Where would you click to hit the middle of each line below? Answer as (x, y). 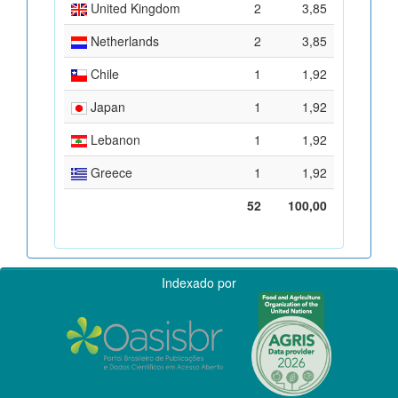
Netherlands (123, 40)
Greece (110, 172)
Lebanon (114, 139)
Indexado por (199, 282)
